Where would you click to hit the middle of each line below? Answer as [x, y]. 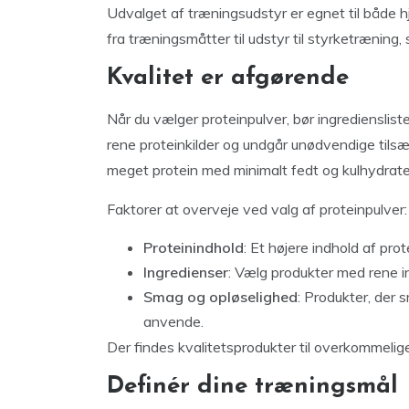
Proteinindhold [194, 247]
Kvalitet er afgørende [228, 78]
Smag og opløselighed [220, 297]
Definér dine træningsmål [252, 387]
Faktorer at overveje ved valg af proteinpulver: [257, 209]
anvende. [173, 321]
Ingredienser [186, 272]
